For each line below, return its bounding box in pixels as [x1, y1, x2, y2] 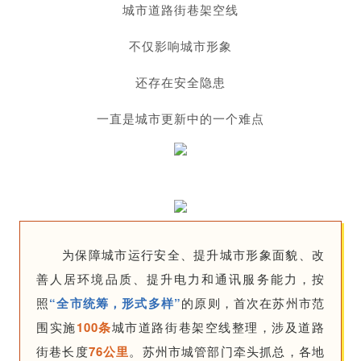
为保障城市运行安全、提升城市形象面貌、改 [62, 245, 325, 263]
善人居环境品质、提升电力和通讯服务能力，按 [36, 269, 325, 287]
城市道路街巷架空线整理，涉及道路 [111, 317, 325, 335]
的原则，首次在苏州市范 [181, 293, 325, 311]
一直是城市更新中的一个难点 [97, 109, 264, 127]
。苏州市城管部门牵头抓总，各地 [129, 342, 325, 359]
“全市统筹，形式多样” [49, 293, 182, 312]
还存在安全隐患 [135, 73, 226, 90]
